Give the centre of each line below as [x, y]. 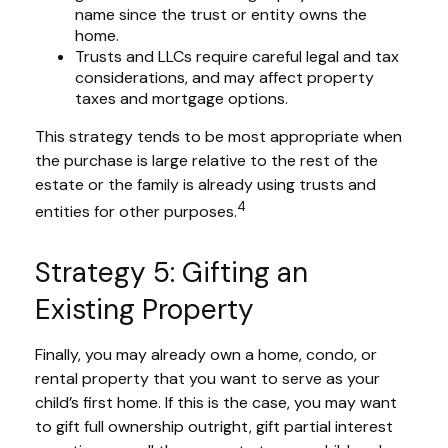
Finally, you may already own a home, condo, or [206, 355]
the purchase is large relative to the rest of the [206, 160]
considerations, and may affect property [224, 77]
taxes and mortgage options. [181, 98]
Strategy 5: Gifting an [171, 273]
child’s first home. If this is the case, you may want [216, 403]
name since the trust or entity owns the [221, 14]
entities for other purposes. [136, 212]
